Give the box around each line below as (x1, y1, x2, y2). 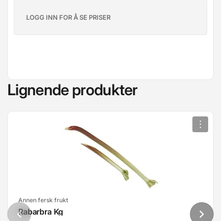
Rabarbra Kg (18, 206, 64, 217)
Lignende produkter (7, 80, 138, 99)
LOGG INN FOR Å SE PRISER (26, 13, 110, 21)
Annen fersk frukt (18, 196, 68, 204)
